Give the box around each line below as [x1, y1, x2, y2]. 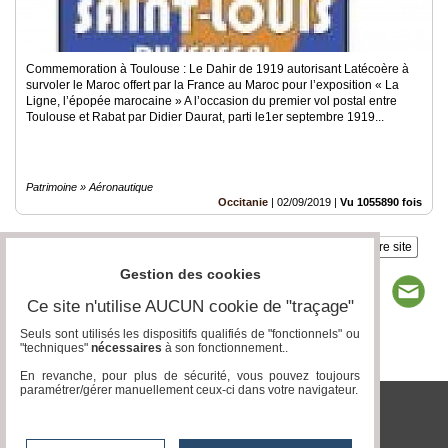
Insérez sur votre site [300, 240, 412, 254]
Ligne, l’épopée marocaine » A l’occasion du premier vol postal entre [26, 94, 397, 108]
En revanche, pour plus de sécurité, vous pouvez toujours [20, 369, 360, 384]
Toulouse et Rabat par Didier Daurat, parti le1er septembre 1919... [26, 110, 384, 124]
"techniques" [20, 341, 91, 356]
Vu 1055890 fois [340, 196, 422, 208]
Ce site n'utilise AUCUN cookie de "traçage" [26, 297, 354, 317]
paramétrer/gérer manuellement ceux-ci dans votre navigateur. [20, 383, 358, 398]
